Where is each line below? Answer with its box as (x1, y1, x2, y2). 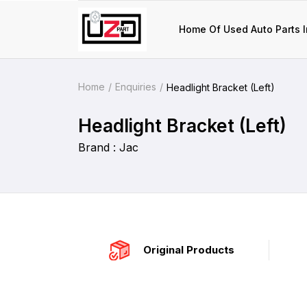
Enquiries (115, 81, 156, 93)
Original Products (143, 243, 234, 256)
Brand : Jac (78, 140, 138, 154)
